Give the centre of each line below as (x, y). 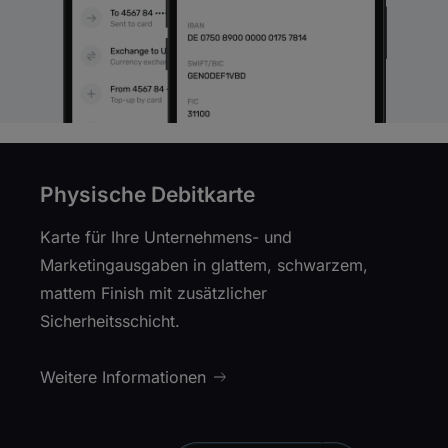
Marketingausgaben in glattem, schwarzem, (204, 265)
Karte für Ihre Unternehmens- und (166, 237)
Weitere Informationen (123, 377)
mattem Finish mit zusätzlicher (153, 293)
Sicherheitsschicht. (110, 321)
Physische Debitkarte (147, 195)
